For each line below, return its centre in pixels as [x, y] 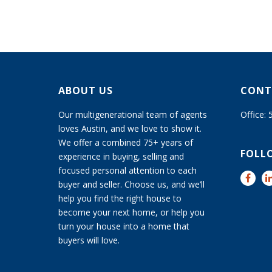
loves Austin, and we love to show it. [131, 129]
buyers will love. [89, 240]
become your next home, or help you [131, 212]
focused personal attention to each [127, 171]
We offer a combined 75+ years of [126, 143]
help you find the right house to [120, 199]
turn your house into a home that [124, 226]
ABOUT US [86, 91]
